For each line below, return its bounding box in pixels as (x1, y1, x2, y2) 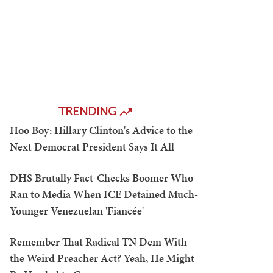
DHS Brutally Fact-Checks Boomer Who (10, 170, 193, 185)
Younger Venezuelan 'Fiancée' (10, 203, 144, 218)
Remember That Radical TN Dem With (10, 234, 187, 249)
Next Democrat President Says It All (10, 139, 174, 154)
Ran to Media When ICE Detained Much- (10, 186, 198, 202)
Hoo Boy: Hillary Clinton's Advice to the (10, 122, 193, 138)
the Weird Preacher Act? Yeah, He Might (10, 250, 194, 266)
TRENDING (58, 104, 119, 118)
